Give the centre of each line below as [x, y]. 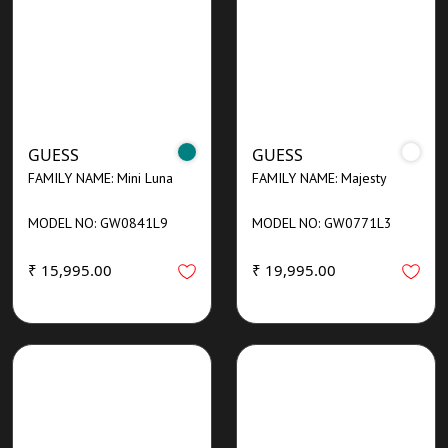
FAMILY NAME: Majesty [319, 177]
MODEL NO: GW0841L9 [98, 222]
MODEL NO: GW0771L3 [322, 222]
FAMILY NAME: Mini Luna [100, 177]
